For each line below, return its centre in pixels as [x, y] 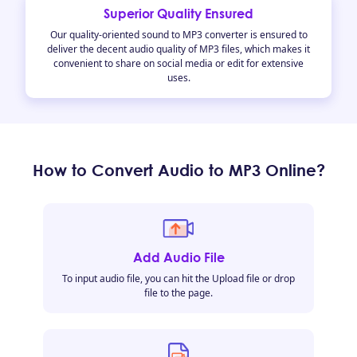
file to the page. [178, 293]
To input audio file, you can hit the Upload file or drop [178, 279]
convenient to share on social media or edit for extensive [178, 63]
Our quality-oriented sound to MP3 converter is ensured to [178, 35]
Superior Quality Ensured [178, 14]
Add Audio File [178, 257]
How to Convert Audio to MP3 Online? [178, 170]
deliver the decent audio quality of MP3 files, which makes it [178, 49]
